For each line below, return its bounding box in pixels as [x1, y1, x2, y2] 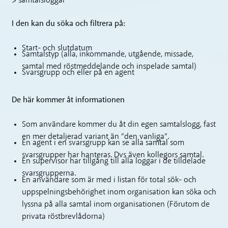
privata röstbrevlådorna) [21, 212, 105, 221]
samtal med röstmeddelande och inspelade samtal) [21, 62, 196, 71]
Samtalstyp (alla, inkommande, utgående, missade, [21, 50, 193, 59]
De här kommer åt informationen [12, 94, 125, 105]
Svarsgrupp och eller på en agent [21, 69, 134, 77]
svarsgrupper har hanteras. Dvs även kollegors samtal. [21, 151, 204, 160]
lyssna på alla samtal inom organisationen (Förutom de [21, 200, 210, 209]
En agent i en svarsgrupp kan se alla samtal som [21, 139, 184, 148]
